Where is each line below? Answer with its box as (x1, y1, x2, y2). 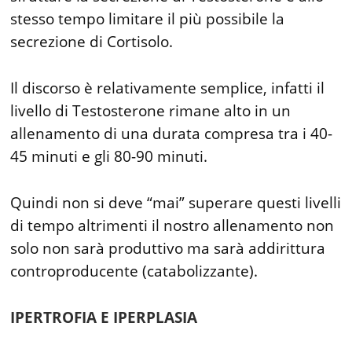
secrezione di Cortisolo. (10, 31, 174, 52)
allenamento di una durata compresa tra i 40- (10, 123, 333, 144)
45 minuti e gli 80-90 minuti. (10, 146, 208, 167)
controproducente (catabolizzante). (10, 261, 258, 281)
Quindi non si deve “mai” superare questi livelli (10, 192, 342, 213)
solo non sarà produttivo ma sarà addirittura (10, 238, 326, 258)
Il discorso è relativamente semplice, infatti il (10, 78, 325, 98)
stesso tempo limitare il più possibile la (10, 9, 285, 29)
